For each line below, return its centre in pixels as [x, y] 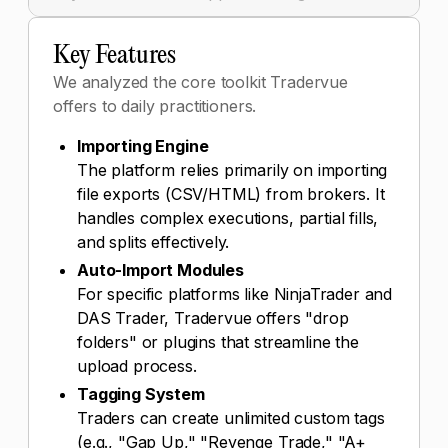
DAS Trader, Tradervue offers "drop [213, 318]
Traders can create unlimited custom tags [231, 418]
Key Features [115, 56]
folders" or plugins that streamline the [218, 342]
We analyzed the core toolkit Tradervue [200, 82]
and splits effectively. [153, 242]
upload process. [137, 366]
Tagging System [141, 394]
